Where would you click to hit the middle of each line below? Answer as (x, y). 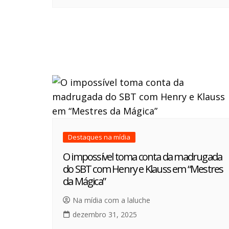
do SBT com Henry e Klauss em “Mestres (143, 169)
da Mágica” (84, 181)
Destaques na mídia (99, 137)
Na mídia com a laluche (111, 200)
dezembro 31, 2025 (105, 215)
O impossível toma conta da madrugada (143, 157)
